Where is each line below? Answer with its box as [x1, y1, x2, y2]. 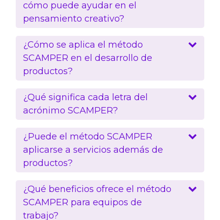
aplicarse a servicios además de [23, 144, 163, 155]
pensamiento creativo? [23, 13, 124, 24]
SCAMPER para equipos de [23, 196, 142, 208]
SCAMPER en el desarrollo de [23, 52, 152, 63]
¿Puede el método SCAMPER [23, 131, 152, 142]
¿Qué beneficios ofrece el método [23, 183, 171, 194]
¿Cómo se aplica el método [23, 39, 143, 50]
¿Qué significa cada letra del [23, 91, 148, 103]
